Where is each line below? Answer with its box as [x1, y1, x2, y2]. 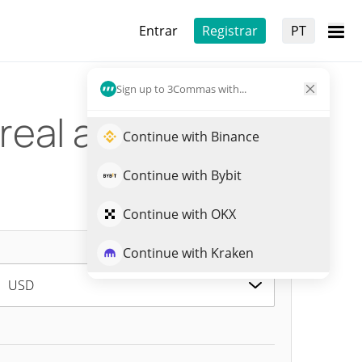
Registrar [202, 22, 258, 40]
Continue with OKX [123, 205, 236, 223]
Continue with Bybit [123, 166, 242, 184]
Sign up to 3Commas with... [116, 81, 246, 96]
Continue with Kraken [123, 244, 254, 262]
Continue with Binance [123, 128, 259, 145]
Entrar [139, 22, 178, 40]
